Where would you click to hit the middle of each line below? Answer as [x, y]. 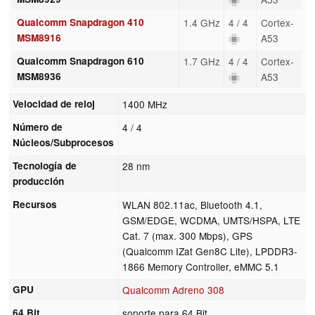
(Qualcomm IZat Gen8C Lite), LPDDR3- [210, 251]
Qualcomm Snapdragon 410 [80, 22]
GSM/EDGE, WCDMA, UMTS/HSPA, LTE [212, 220]
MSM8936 [39, 76]
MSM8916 [39, 37]
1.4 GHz [201, 22]
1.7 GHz [201, 61]
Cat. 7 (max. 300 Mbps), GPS [188, 235]
